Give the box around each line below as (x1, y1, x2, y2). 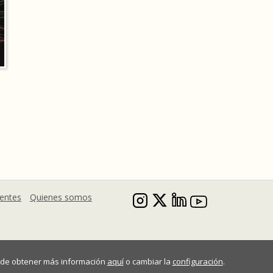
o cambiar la (123, 256, 172, 267)
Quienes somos (30, 191, 92, 203)
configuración (172, 256, 223, 267)
